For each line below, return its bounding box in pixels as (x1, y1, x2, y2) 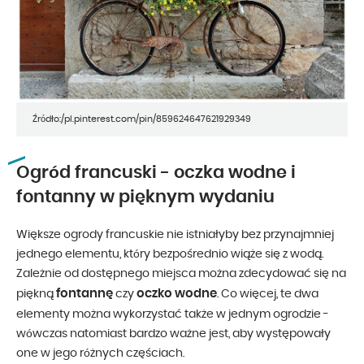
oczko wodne (136, 287, 217, 300)
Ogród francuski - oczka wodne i (16, 163, 296, 181)
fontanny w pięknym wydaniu (16, 188, 275, 206)
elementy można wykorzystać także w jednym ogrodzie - (16, 308, 329, 320)
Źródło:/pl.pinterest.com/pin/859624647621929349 (32, 114, 251, 123)
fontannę (56, 287, 113, 300)
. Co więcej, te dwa (217, 288, 318, 300)
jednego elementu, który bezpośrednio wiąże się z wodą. (16, 248, 323, 260)
